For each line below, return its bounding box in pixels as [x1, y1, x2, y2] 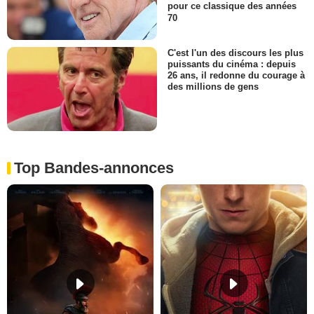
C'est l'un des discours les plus [168, 47, 303, 58]
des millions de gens [168, 81, 259, 92]
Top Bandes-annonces [14, 158, 174, 177]
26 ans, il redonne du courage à [168, 69, 305, 81]
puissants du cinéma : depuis [168, 58, 296, 69]
